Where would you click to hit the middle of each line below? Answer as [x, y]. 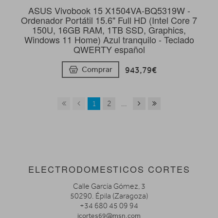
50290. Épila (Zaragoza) [109, 196]
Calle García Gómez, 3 [109, 186]
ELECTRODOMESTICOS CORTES [109, 169]
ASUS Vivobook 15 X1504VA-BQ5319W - [109, 10]
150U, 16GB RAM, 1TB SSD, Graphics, [109, 29]
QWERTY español [109, 49]
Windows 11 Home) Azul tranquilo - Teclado [109, 39]
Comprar [97, 69]
